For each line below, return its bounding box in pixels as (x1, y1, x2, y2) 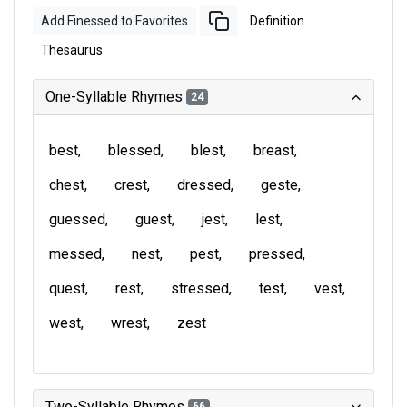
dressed (177, 176, 231, 194)
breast (253, 142, 294, 159)
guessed (49, 211, 105, 228)
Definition (250, 13, 304, 28)
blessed (108, 142, 161, 159)
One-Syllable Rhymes (45, 88, 186, 105)
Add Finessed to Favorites (41, 13, 188, 28)
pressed (249, 245, 303, 263)
